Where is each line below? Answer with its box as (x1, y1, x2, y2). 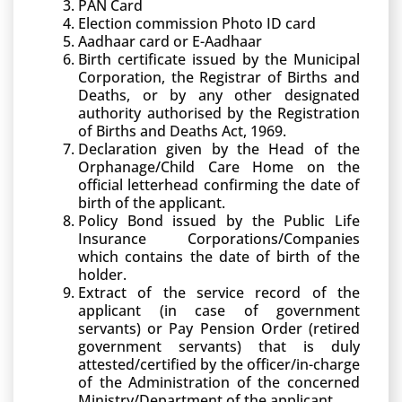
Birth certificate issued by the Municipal (78, 49, 360, 69)
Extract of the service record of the (78, 283, 360, 302)
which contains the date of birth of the (78, 247, 360, 267)
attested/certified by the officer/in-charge (78, 354, 360, 374)
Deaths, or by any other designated (78, 85, 360, 105)
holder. (78, 265, 127, 284)
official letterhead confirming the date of (78, 175, 360, 195)
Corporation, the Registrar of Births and (78, 67, 360, 87)
